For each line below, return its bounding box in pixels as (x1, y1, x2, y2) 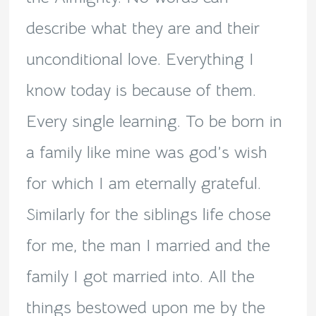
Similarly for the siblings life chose (25, 204, 271, 226)
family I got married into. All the (25, 266, 255, 288)
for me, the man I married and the (25, 235, 270, 257)
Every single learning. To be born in (25, 111, 282, 133)
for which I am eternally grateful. (25, 173, 261, 195)
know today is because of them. (25, 80, 256, 102)
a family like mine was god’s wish (25, 142, 267, 164)
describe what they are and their (25, 18, 260, 39)
